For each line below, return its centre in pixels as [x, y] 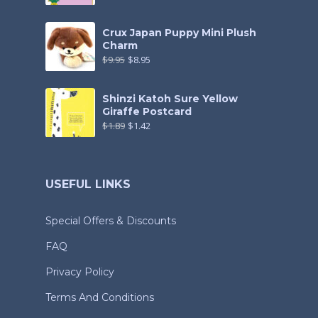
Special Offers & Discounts [111, 221]
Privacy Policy [80, 272]
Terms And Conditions [100, 298]
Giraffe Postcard [147, 112]
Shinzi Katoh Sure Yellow [170, 99]
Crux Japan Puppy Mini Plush [179, 33]
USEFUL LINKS [88, 185]
